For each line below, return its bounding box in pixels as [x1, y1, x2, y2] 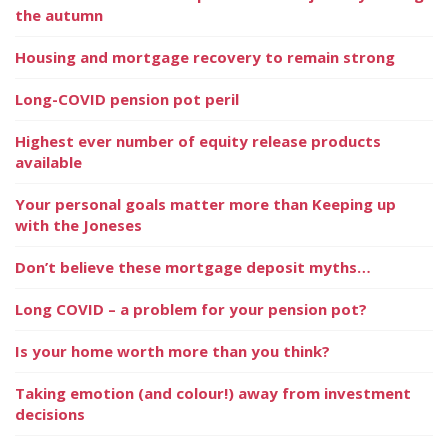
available [15, 151, 82, 172]
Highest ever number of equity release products [15, 130, 381, 151]
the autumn [15, 4, 103, 25]
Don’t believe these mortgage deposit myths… [15, 256, 371, 277]
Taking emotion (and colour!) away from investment [15, 382, 411, 403]
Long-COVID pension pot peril [15, 88, 239, 109]
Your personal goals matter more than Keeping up [15, 193, 396, 214]
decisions [15, 403, 85, 424]
